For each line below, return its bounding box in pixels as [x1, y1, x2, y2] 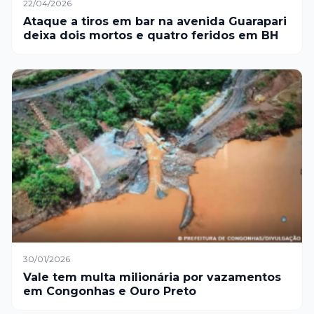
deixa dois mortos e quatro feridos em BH [23, 29, 278, 43]
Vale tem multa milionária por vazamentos [23, 271, 281, 285]
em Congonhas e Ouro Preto [23, 285, 196, 299]
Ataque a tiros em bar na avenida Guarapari [23, 15, 287, 29]
